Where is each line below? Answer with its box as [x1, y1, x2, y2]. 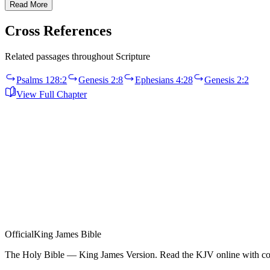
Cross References [5, 23, 111, 39]
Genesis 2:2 [204, 75, 249, 86]
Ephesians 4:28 [134, 75, 193, 86]
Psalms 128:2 [16, 75, 67, 86]
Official [5, 228, 34, 239]
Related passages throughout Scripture [5, 51, 150, 62]
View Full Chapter [16, 89, 87, 99]
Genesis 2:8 [78, 75, 124, 86]
